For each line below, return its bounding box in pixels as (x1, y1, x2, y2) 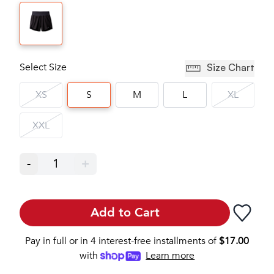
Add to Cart (90, 204, 160, 221)
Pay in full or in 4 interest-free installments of (25, 234, 217, 248)
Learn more (146, 248, 195, 262)
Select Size (20, 60, 67, 74)
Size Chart (207, 61, 254, 73)
